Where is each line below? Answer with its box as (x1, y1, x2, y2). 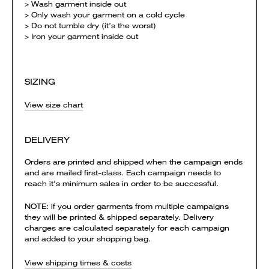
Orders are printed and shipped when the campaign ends (25, 157, 243, 167)
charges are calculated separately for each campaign (25, 223, 229, 233)
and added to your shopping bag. (25, 234, 151, 244)
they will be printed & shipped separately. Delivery (25, 212, 214, 222)
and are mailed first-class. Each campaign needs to (25, 168, 221, 178)
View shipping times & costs (25, 258, 131, 268)
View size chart (25, 100, 83, 110)
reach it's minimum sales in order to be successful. (25, 178, 219, 189)
